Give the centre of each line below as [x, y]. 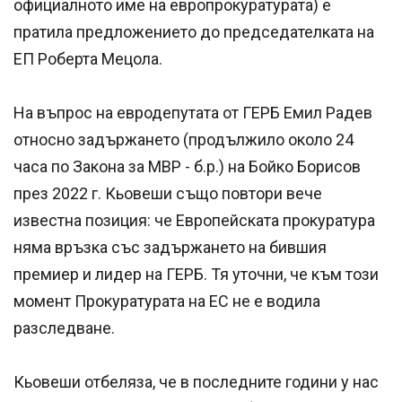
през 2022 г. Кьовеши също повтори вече [168, 193]
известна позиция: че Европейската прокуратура [194, 220]
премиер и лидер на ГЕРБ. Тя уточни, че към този [196, 274]
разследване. [64, 328]
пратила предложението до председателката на [194, 31]
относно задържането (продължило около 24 [184, 139]
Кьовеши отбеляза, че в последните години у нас [196, 381]
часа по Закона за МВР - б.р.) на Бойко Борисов [187, 166]
